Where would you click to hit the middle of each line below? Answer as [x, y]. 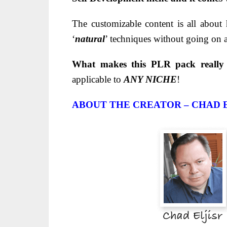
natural [90, 39]
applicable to [98, 79]
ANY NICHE [150, 79]
